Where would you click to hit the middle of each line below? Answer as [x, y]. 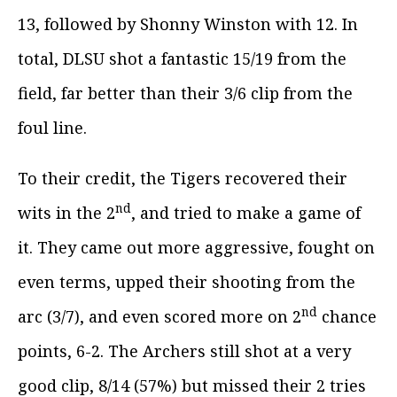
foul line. [52, 127]
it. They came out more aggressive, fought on [196, 247]
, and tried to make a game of [246, 212]
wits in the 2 [66, 212]
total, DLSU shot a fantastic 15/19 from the [182, 58]
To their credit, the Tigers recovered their [183, 178]
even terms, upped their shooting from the [187, 281]
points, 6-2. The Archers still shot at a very [184, 350]
